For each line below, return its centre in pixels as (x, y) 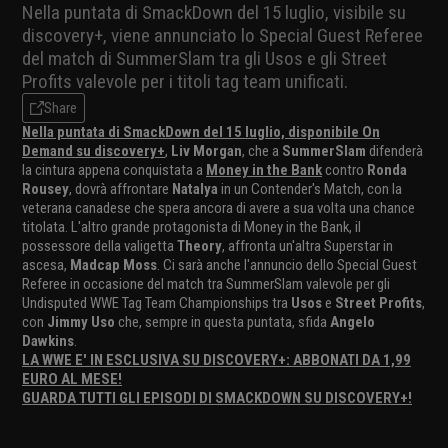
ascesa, (46, 264)
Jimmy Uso (81, 321)
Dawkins (48, 340)
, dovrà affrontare (120, 188)
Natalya (195, 188)
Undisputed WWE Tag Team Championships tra (156, 302)
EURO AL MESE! (72, 378)
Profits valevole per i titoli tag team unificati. (185, 81)
